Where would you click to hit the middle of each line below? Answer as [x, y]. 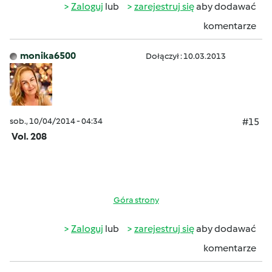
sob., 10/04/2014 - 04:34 [56, 121]
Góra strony [136, 200]
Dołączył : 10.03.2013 [186, 56]
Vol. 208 [29, 136]
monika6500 [48, 56]
